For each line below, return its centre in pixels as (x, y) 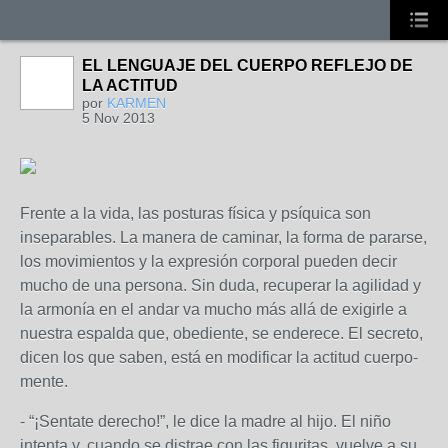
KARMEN (136, 103)
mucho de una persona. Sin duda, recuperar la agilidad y (220, 285)
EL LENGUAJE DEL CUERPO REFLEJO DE (247, 65)
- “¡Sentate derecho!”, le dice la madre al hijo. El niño (205, 421)
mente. (44, 381)
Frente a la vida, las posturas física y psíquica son (195, 213)
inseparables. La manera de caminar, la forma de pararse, (223, 237)
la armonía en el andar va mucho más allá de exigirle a (213, 309)
